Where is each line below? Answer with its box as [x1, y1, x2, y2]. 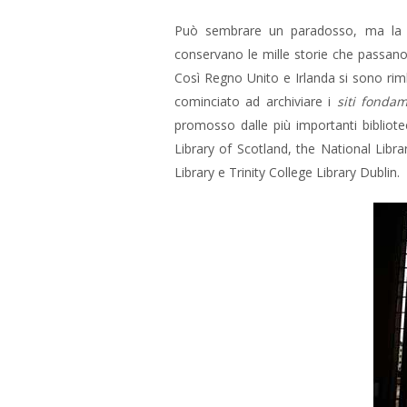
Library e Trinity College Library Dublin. [174, 164, 400, 181]
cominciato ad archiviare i [174, 93, 337, 110]
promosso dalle [174, 116, 268, 134]
